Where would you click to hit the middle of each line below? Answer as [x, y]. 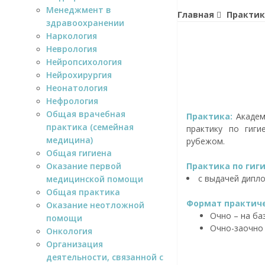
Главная [195, 14]
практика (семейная [90, 127]
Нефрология [72, 101]
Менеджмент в [79, 9]
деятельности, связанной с [105, 257]
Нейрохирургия [79, 75]
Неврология [72, 49]
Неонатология [77, 88]
